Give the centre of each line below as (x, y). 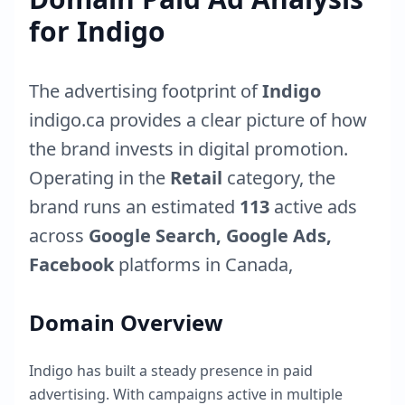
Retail (196, 178)
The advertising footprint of (146, 91)
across (59, 235)
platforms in (170, 264)
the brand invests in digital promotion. (188, 149)
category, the (279, 178)
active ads (313, 207)
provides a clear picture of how (236, 120)
